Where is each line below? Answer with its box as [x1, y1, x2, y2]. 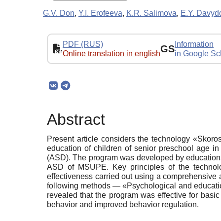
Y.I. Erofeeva [78, 8, 122, 17]
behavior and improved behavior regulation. [47, 200, 199, 209]
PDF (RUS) [63, 39, 103, 48]
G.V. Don [43, 8, 74, 17]
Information [175, 39, 214, 48]
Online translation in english [63, 49, 160, 58]
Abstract [47, 110, 105, 129]
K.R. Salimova [126, 8, 177, 17]
